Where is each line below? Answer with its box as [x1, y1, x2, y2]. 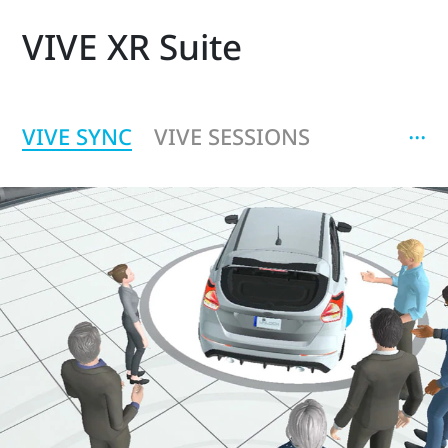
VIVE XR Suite [22, 23, 243, 71]
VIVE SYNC [22, 120, 133, 151]
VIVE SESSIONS [153, 120, 310, 151]
